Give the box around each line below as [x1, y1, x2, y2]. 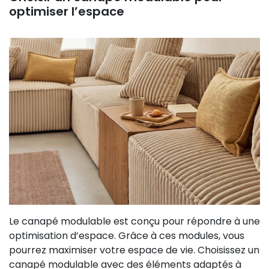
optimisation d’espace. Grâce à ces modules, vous [9, 229, 244, 243]
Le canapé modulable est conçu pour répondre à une [9, 214, 260, 229]
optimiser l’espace [9, 2, 124, 20]
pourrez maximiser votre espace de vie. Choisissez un [9, 243, 259, 258]
